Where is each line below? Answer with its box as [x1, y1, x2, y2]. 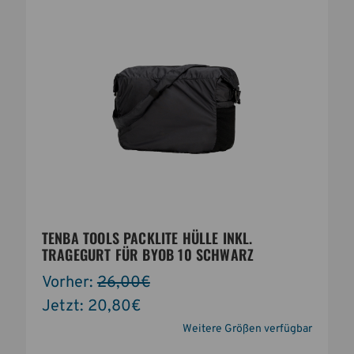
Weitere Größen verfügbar [183, 322, 313, 336]
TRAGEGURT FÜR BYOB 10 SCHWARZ [41, 243, 254, 265]
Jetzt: [41, 296, 88, 317]
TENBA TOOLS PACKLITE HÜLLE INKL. [41, 227, 253, 248]
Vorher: [41, 272, 97, 293]
